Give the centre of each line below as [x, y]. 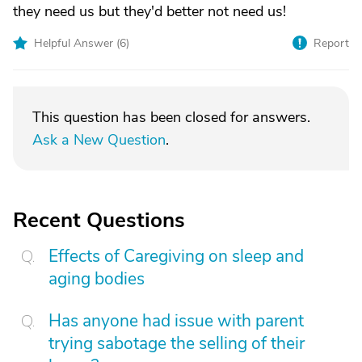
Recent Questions [99, 220]
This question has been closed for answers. [171, 117]
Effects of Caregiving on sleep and [176, 256]
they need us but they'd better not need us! [149, 11]
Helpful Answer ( [77, 43]
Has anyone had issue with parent [176, 321]
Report [331, 43]
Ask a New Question [99, 140]
